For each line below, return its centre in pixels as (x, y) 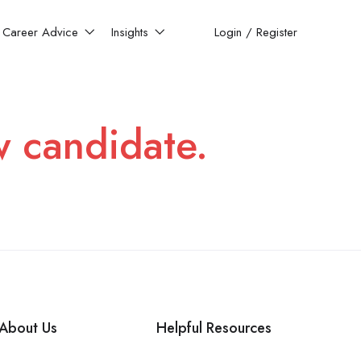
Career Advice (43, 32)
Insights (132, 32)
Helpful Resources (214, 328)
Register (277, 32)
